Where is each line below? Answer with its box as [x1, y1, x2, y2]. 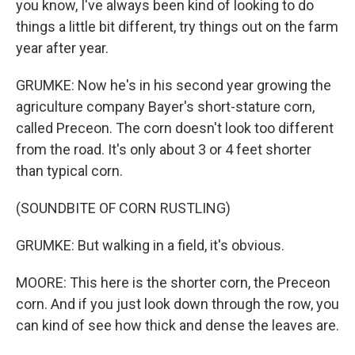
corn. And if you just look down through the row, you [16, 296, 339, 312]
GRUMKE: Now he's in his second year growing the [16, 77, 331, 94]
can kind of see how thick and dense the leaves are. [16, 317, 339, 334]
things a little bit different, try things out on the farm [16, 18, 338, 35]
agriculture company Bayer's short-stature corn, [16, 98, 315, 115]
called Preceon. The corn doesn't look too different [16, 120, 334, 136]
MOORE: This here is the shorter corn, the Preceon [16, 274, 330, 291]
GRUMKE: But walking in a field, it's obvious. [16, 237, 284, 254]
